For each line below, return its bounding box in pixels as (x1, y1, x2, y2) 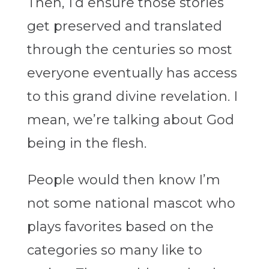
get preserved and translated (26, 18, 222, 35)
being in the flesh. (26, 135, 147, 152)
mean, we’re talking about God (26, 112, 234, 128)
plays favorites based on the (26, 219, 214, 235)
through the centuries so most (26, 41, 232, 58)
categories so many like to (26, 242, 202, 259)
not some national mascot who (26, 195, 235, 212)
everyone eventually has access (26, 65, 237, 82)
